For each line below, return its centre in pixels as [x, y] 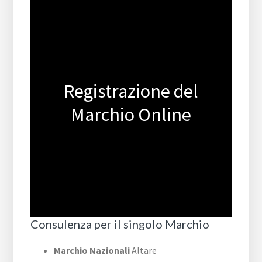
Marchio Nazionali [92, 251]
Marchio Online [131, 115]
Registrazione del [131, 92]
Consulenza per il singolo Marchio [120, 224]
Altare [144, 251]
